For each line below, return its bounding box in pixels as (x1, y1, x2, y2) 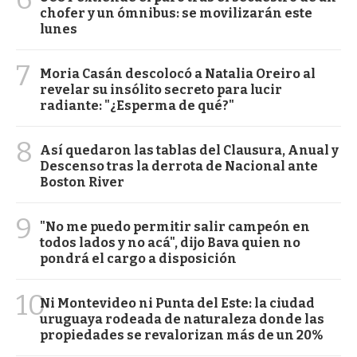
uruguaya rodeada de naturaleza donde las (40, 312, 324, 328)
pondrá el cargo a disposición (40, 251, 237, 267)
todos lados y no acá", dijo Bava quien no (40, 235, 300, 251)
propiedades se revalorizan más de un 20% (40, 328, 323, 343)
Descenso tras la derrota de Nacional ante (40, 159, 318, 175)
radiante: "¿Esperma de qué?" (40, 98, 234, 114)
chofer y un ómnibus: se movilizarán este (40, 6, 312, 22)
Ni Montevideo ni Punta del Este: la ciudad (40, 296, 315, 312)
